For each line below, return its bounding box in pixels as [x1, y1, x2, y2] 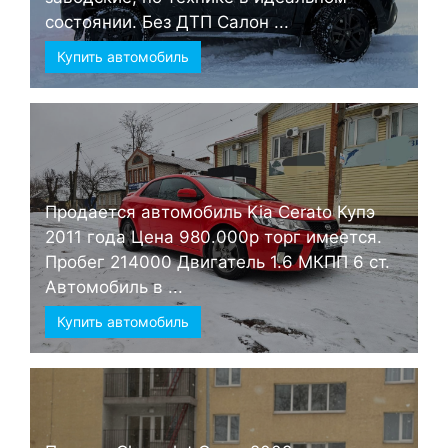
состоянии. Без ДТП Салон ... [45, 12, 289, 33]
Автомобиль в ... [45, 277, 183, 298]
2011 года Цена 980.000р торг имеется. [45, 227, 382, 248]
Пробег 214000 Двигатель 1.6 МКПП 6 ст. [45, 252, 390, 273]
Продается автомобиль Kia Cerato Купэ [45, 202, 375, 223]
